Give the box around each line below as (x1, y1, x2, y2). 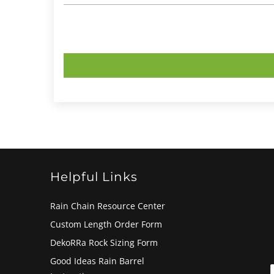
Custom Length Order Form (50, 218, 162, 230)
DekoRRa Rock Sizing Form (50, 236, 158, 248)
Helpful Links (50, 169, 138, 184)
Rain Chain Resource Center (50, 199, 165, 212)
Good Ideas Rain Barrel (50, 254, 144, 267)
